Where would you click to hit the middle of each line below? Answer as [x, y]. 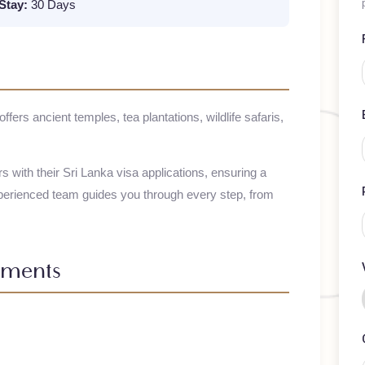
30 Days [75, 43]
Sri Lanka [112, 220]
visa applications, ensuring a [219, 220]
